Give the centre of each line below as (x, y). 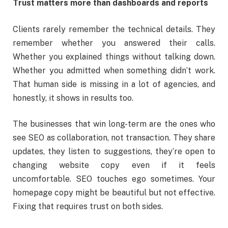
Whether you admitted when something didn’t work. (114, 70)
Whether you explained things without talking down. (114, 56)
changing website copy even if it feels (114, 165)
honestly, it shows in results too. (73, 98)
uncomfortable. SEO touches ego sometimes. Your (114, 179)
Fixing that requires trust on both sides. (88, 207)
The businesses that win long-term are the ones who (114, 124)
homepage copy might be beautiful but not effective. (114, 193)
